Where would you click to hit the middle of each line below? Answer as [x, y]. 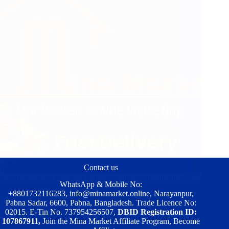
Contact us [101, 167]
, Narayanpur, [171, 193]
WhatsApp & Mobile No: [101, 184]
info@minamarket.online [109, 193]
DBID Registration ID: [157, 212]
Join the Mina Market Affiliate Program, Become [121, 221]
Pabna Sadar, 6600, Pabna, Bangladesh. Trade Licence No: [101, 202]
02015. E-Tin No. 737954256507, [61, 212]
